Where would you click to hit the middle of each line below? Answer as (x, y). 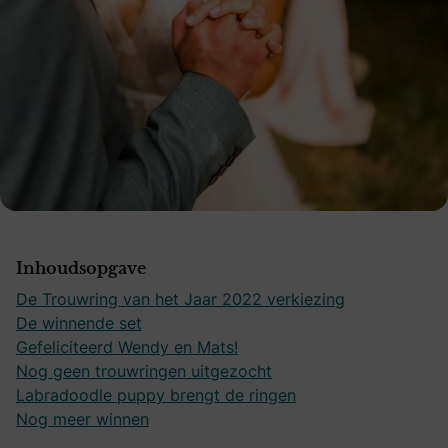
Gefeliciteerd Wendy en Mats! (127, 346)
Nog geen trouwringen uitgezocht (144, 370)
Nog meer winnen (82, 418)
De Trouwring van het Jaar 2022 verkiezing (180, 298)
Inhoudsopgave (81, 268)
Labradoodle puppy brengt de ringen (156, 394)
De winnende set (79, 322)
